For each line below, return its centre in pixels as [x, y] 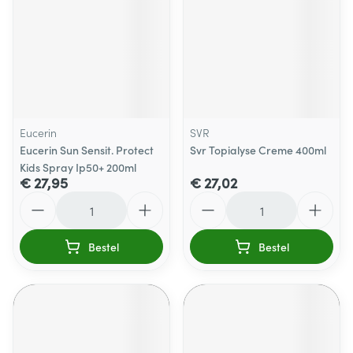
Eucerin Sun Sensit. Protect [87, 150]
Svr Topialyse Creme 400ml [258, 150]
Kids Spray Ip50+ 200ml [78, 167]
